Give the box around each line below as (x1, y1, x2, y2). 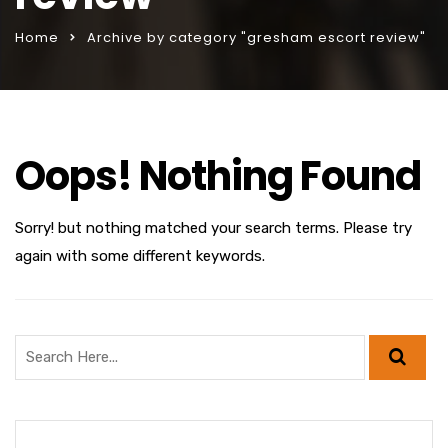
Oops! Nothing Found (15, 147, 421, 204)
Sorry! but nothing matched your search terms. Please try (15, 218, 412, 237)
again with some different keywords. (15, 246, 265, 265)
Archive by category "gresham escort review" (87, 27, 426, 47)
